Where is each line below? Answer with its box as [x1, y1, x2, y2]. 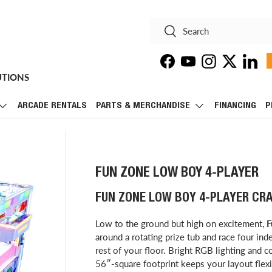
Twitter [228, 62, 259, 72]
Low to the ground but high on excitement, [95, 217, 267, 229]
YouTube [187, 62, 221, 72]
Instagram [208, 62, 250, 72]
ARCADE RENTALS [18, 101, 87, 110]
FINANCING [214, 101, 256, 110]
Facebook [166, 62, 206, 72]
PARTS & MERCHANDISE [96, 101, 190, 110]
